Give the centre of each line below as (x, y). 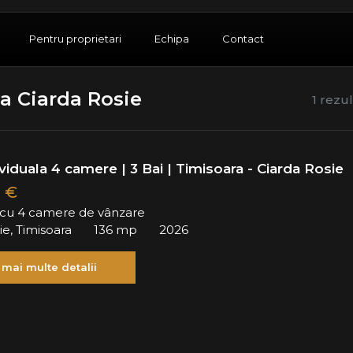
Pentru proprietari (75, 38)
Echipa (172, 38)
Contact (243, 38)
